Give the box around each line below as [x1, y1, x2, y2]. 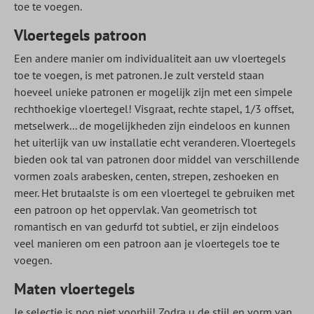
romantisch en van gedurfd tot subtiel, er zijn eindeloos [14, 219, 279, 233]
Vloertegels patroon [14, 25, 146, 45]
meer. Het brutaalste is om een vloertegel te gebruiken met [14, 186, 294, 200]
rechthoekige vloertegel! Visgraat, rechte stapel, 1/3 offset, [14, 102, 294, 116]
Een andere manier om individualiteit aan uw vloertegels [14, 51, 286, 65]
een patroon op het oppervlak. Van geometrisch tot [14, 203, 257, 217]
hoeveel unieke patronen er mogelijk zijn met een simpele [14, 85, 292, 99]
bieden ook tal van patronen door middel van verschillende [14, 152, 299, 166]
